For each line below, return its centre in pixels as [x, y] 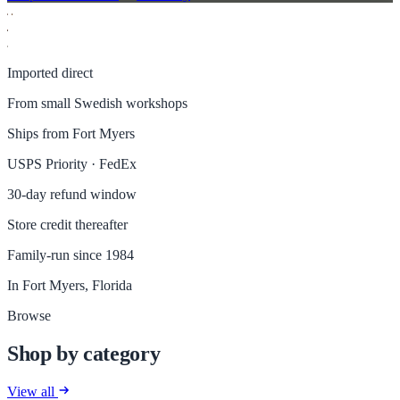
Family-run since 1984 [71, 254]
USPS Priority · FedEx [72, 163]
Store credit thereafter [67, 224]
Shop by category [84, 353]
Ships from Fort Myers [71, 133]
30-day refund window [72, 194]
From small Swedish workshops [97, 103]
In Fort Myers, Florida [70, 285]
